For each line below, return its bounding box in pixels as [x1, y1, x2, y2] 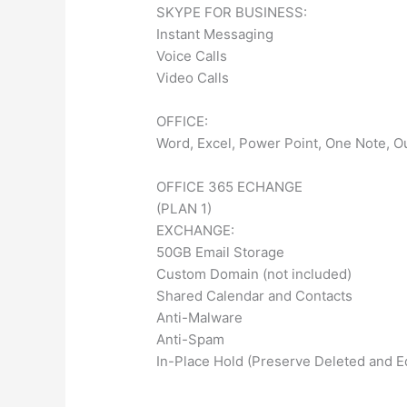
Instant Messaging [156, 25, 274, 43]
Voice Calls [156, 46, 228, 65]
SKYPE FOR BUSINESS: [156, 3, 308, 21]
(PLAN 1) [156, 199, 213, 217]
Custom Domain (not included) [156, 264, 352, 283]
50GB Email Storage [156, 243, 285, 261]
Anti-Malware [156, 308, 243, 326]
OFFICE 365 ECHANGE [156, 177, 303, 195]
